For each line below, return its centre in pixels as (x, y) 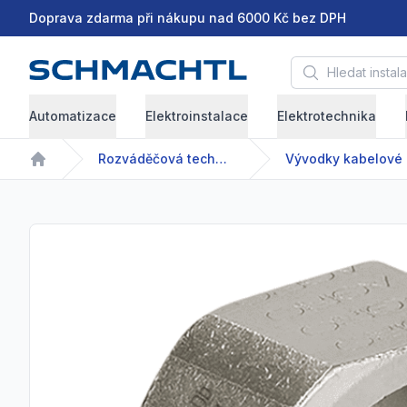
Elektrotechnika (327, 116)
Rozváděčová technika (221, 159)
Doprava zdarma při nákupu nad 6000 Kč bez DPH (188, 18)
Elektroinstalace (197, 116)
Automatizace (73, 116)
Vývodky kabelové (344, 159)
